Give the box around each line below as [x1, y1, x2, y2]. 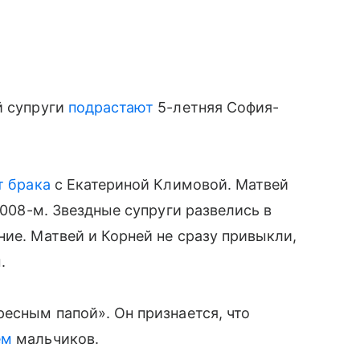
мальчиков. [12, 330, 99, 347]
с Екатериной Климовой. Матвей [50, 176, 289, 193]
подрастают [67, 99, 154, 116]
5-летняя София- [153, 99, 280, 116]
